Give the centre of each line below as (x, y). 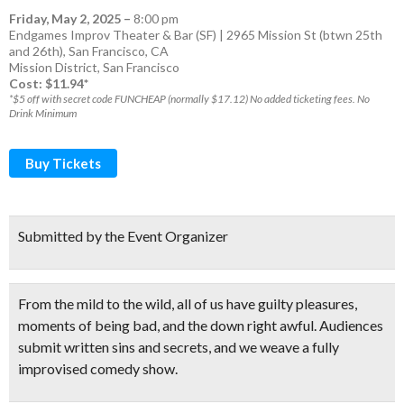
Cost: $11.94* (49, 83)
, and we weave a (259, 347)
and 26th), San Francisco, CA (89, 51)
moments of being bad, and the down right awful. (167, 325)
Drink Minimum (43, 113)
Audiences (350, 325)
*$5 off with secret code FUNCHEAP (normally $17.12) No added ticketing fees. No (189, 99)
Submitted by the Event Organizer (123, 236)
